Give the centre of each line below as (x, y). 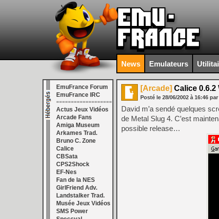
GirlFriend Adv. (77, 188)
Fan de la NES (76, 180)
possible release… (151, 128)
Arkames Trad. (77, 133)
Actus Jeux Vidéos (82, 109)
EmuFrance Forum (82, 87)
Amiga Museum (78, 125)
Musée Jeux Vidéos (83, 203)
